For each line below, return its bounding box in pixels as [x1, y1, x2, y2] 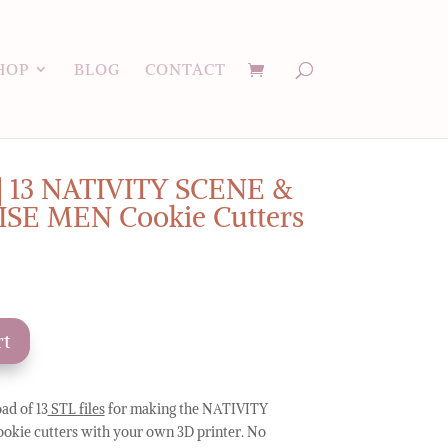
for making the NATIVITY [104, 399, 268, 418]
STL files [47, 399, 105, 418]
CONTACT [144, 59, 226, 79]
